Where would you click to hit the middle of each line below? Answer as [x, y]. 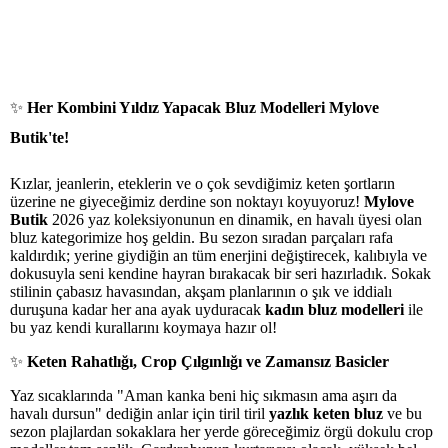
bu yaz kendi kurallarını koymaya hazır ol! [143, 328]
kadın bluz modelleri [334, 310]
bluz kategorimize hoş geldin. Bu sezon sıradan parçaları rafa [201, 238]
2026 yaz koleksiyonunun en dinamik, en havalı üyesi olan [235, 220]
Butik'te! [39, 137]
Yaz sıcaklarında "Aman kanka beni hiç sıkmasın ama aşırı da [203, 396]
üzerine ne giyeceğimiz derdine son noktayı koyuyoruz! [187, 202]
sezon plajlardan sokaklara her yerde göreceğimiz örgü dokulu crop [221, 432]
